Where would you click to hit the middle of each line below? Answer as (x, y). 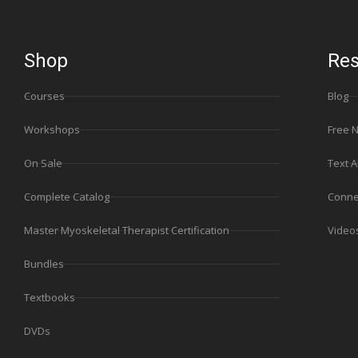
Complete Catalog (67, 197)
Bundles (44, 264)
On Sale (43, 163)
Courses (44, 96)
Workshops (52, 130)
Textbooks (50, 298)
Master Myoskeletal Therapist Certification (127, 231)
